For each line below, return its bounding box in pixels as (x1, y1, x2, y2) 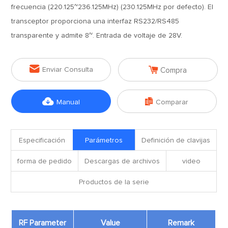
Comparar (156, 99, 189, 106)
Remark (168, 219, 195, 227)
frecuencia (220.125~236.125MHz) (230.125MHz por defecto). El (11, 4, 214, 11)
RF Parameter (19, 219, 67, 227)
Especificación (19, 137, 66, 144)
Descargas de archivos (84, 158, 160, 165)
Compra (160, 67, 187, 74)
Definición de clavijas (141, 137, 210, 144)
